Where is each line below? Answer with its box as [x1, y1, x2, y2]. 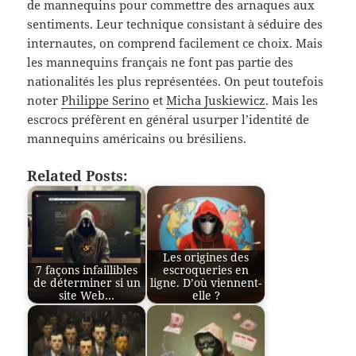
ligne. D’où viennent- [150, 276, 262, 291]
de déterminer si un [33, 276, 141, 291]
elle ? [192, 288, 220, 304]
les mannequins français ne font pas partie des [27, 54, 294, 71]
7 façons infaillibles [36, 263, 138, 278]
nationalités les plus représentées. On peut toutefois [27, 73, 324, 90]
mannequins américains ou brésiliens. [27, 130, 247, 147]
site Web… [59, 288, 115, 304]
